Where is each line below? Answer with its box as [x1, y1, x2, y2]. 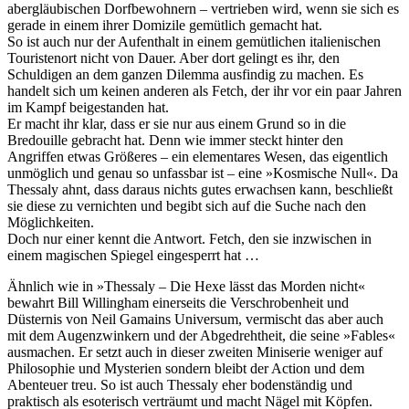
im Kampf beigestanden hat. [7, 100, 169, 116]
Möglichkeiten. [7, 215, 94, 231]
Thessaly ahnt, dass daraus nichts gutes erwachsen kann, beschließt [7, 182, 393, 198]
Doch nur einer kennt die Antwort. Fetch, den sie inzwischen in [7, 231, 372, 247]
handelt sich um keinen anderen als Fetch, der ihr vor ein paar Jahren [7, 83, 402, 100]
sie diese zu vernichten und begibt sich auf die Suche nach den [7, 198, 366, 215]
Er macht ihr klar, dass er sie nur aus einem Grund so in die [7, 116, 346, 132]
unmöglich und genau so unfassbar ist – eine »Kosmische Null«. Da [7, 165, 398, 182]
